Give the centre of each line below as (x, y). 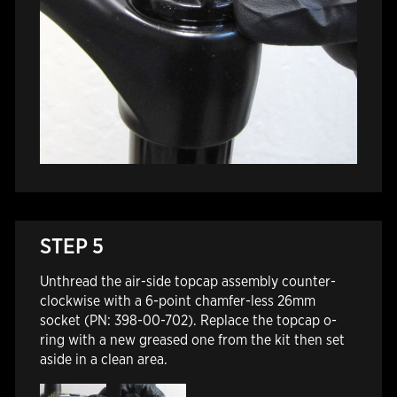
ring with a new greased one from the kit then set (192, 339)
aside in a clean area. (103, 359)
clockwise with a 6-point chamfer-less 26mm (177, 300)
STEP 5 (71, 245)
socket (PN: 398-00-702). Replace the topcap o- (188, 320)
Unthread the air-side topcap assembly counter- (187, 281)
